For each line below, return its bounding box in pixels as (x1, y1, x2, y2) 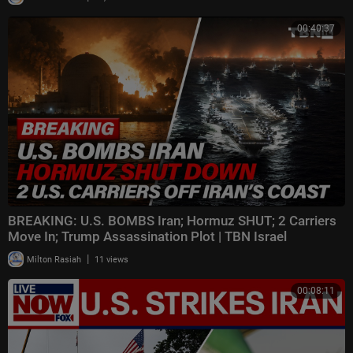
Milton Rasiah (24, 255, 81, 266)
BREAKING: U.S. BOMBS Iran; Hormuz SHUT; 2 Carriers (8, 213, 336, 229)
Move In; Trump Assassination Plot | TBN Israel (8, 229, 287, 245)
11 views (95, 255, 128, 266)
